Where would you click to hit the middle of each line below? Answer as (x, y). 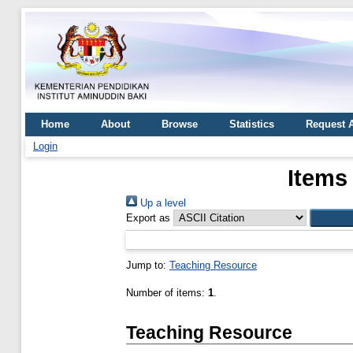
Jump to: (148, 266)
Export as (148, 218)
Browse (180, 124)
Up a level (162, 203)
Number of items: (167, 293)
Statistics (252, 124)
